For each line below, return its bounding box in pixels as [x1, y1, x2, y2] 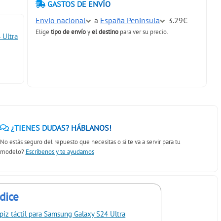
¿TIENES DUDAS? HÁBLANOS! [8, 123, 111, 133]
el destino [92, 27, 119, 36]
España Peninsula [100, 15, 160, 25]
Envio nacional [36, 15, 86, 25]
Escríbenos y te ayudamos [25, 147, 94, 156]
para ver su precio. [118, 27, 169, 36]
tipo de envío [51, 27, 86, 36]
